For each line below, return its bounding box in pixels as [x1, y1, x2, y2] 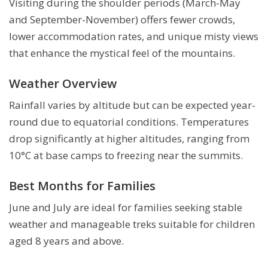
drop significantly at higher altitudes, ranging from [9, 131, 249, 145]
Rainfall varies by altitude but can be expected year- [9, 98, 255, 112]
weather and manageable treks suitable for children [9, 217, 255, 231]
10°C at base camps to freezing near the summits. [9, 148, 243, 162]
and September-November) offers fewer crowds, [9, 12, 235, 26]
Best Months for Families [9, 177, 156, 194]
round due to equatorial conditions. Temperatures [9, 114, 249, 129]
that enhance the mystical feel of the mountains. [9, 45, 235, 60]
